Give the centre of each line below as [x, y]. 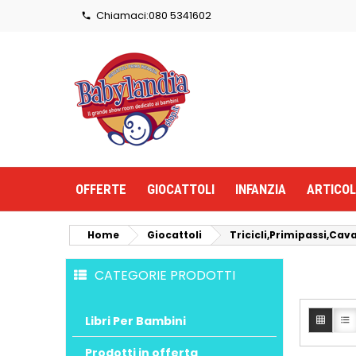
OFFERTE [101, 189]
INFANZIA [261, 189]
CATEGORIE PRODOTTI [165, 275]
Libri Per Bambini [135, 321]
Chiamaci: [120, 15]
